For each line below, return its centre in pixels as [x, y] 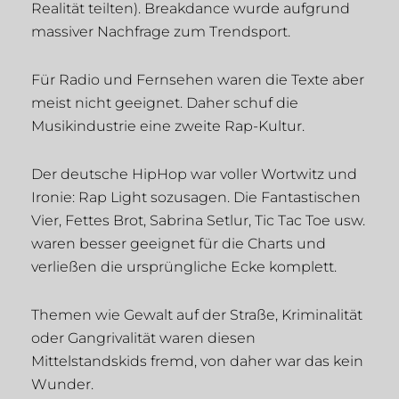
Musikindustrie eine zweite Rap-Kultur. [168, 126]
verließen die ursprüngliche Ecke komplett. [184, 267]
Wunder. [62, 385]
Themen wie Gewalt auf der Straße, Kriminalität [197, 315]
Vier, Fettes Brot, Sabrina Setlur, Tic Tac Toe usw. [198, 221]
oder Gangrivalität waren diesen [143, 338]
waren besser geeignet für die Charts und [179, 244]
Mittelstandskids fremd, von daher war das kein [197, 362]
